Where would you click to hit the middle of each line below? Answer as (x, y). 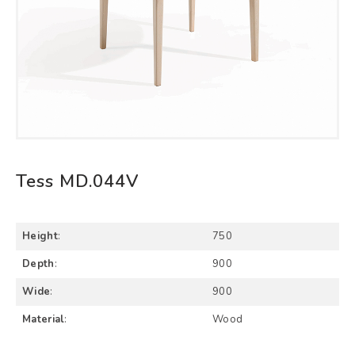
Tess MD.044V (77, 181)
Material (44, 319)
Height (40, 236)
